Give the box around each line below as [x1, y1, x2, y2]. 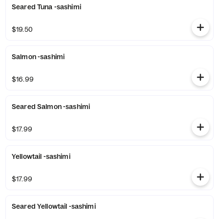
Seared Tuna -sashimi [12, 2, 81, 11]
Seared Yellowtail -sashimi [12, 202, 96, 211]
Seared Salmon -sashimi [12, 102, 90, 111]
